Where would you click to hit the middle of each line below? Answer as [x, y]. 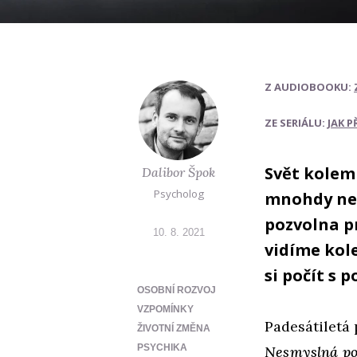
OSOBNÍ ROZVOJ [177, 290]
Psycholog [178, 193]
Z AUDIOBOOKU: [309, 86]
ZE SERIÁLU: [296, 122]
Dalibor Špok [178, 172]
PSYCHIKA [162, 347]
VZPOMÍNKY [165, 309]
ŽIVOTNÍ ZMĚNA [174, 328]
